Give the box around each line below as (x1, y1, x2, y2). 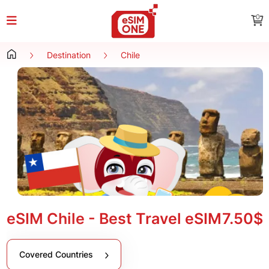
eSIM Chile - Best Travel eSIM (6, 209, 222, 228)
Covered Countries (19, 249, 95, 259)
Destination (46, 50, 91, 60)
